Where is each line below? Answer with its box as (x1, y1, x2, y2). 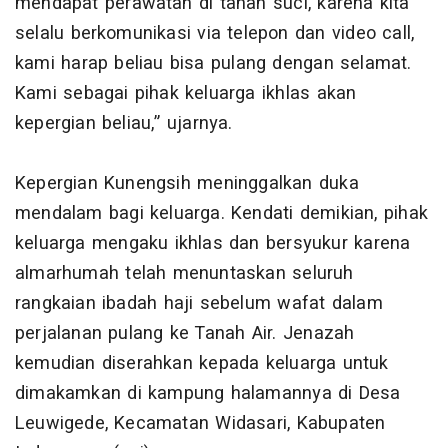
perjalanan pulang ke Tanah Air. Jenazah (15, 320, 355, 348)
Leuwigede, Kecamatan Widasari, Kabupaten (15, 410, 386, 438)
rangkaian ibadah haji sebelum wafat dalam (15, 290, 383, 318)
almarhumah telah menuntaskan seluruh (15, 260, 354, 288)
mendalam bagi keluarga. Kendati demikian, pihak (15, 200, 428, 228)
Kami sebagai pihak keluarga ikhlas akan (15, 80, 357, 108)
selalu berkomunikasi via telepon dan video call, (15, 20, 415, 48)
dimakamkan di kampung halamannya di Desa (15, 380, 401, 408)
